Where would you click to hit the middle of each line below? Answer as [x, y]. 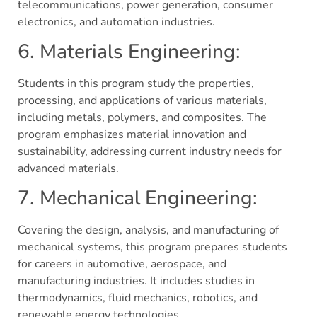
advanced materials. [68, 169]
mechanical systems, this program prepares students [152, 247]
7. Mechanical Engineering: [138, 198]
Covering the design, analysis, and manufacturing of [148, 230]
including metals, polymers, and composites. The [142, 118]
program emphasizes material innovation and [132, 135]
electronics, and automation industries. [116, 22]
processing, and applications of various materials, [142, 101]
